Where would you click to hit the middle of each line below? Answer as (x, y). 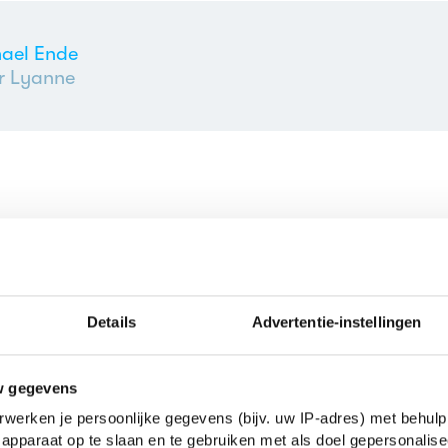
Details (111, 322)
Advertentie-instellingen (336, 322)
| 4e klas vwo (247, 375)
